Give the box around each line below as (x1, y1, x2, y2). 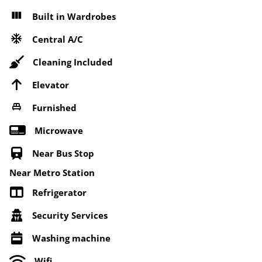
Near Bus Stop (32, 147, 94, 159)
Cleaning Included (33, 56, 113, 68)
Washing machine (32, 232, 111, 244)
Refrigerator (32, 186, 87, 198)
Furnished (32, 101, 77, 113)
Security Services (32, 209, 108, 221)
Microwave (35, 124, 83, 136)
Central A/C (32, 33, 83, 45)
